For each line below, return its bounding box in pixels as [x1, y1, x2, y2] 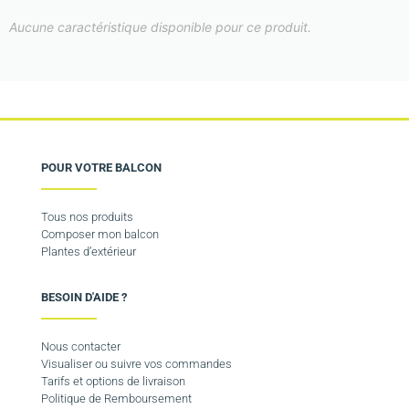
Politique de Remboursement [41, 391, 192, 405]
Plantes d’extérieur [41, 244, 136, 258]
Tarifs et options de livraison [41, 373, 185, 388]
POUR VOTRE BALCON [41, 160, 162, 174]
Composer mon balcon [41, 226, 159, 241]
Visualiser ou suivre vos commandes [41, 356, 232, 371]
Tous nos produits [41, 209, 133, 224]
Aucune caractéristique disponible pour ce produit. [9, 19, 311, 36]
